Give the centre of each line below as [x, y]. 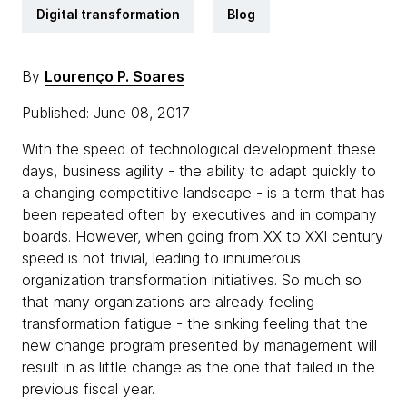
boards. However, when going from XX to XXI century [203, 236]
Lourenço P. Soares [114, 76]
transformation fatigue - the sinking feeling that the [195, 323]
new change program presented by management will [199, 345]
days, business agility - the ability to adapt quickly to [199, 171]
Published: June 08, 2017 [108, 113]
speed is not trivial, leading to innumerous [161, 258]
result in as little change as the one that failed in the [199, 367]
